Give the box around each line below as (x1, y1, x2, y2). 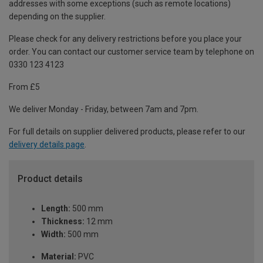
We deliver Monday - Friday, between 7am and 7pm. (9, 104, 198, 114)
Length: (41, 204, 70, 214)
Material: (41, 252, 76, 262)
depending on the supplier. (9, 12, 106, 22)
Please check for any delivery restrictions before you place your (9, 34, 242, 44)
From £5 (9, 82, 40, 92)
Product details (18, 173, 83, 185)
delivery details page (9, 140, 85, 150)
